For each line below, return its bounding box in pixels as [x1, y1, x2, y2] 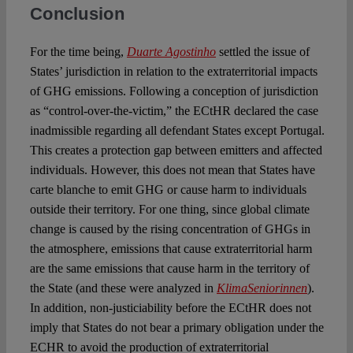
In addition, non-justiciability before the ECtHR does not [29, 300, 311, 314]
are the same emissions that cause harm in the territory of [29, 261, 310, 275]
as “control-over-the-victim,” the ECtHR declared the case [29, 103, 318, 117]
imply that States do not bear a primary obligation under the [29, 320, 324, 334]
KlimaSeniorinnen [216, 281, 307, 295]
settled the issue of [215, 44, 310, 58]
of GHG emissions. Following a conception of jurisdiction [29, 84, 318, 98]
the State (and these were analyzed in [29, 281, 217, 295]
